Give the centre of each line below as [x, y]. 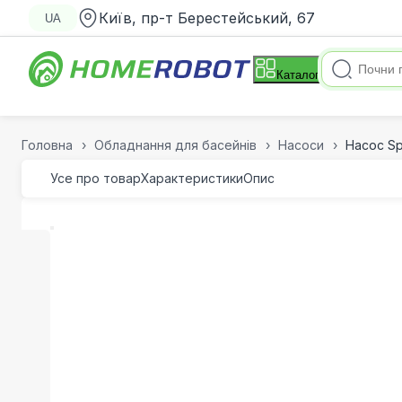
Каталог [298, 74]
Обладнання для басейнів [175, 145]
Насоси [301, 145]
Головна [47, 145]
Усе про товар [96, 178]
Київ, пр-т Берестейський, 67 [207, 18]
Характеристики [192, 178]
